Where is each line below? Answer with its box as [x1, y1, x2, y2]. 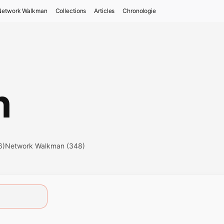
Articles [94, 7, 115, 14]
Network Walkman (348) [5, 141, 85, 150]
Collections [55, 7, 86, 14]
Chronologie [122, 7, 156, 14]
